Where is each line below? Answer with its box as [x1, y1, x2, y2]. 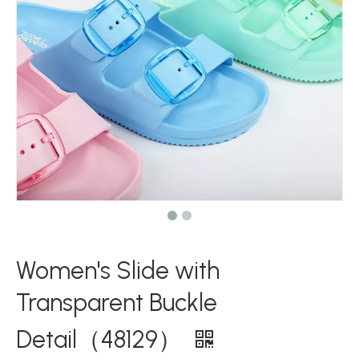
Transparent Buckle [16, 288, 217, 317]
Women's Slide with [16, 256, 220, 285]
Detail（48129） [16, 325, 188, 354]
